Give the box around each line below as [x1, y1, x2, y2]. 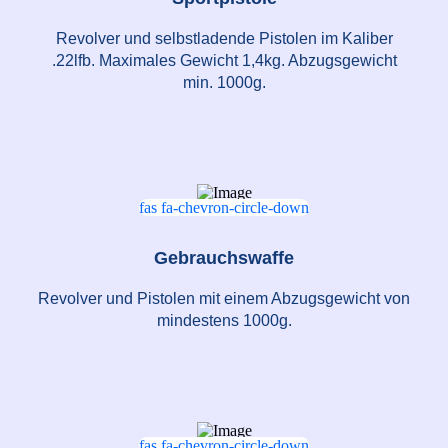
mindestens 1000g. [156, 312, 292, 330]
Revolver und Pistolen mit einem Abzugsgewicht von [38, 290, 410, 308]
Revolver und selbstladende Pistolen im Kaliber [55, 30, 393, 48]
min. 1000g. [182, 74, 266, 92]
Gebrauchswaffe [154, 248, 294, 269]
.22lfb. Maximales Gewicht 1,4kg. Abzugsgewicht [51, 52, 397, 70]
